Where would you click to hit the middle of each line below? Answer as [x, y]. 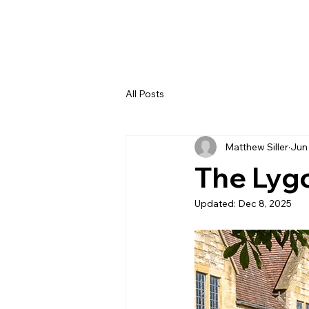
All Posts [145, 93]
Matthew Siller [257, 147]
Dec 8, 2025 [265, 203]
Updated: [216, 203]
